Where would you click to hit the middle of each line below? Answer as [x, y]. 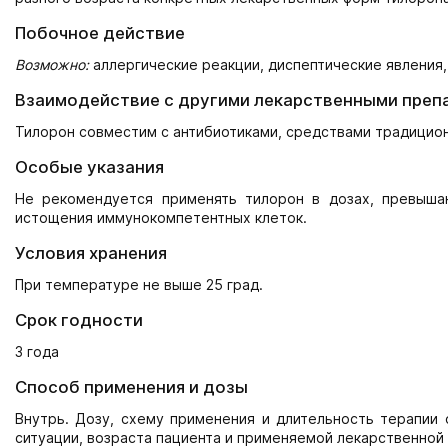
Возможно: [52, 64]
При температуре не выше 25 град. [139, 284]
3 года [37, 351]
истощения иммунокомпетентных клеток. [161, 217]
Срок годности [79, 319]
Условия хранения [91, 252]
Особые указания [89, 166]
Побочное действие [100, 32]
